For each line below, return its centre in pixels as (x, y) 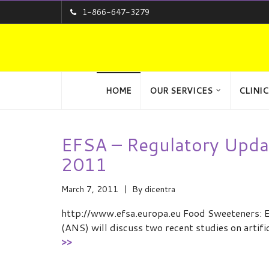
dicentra (160, 189)
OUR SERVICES (181, 91)
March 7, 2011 (90, 189)
